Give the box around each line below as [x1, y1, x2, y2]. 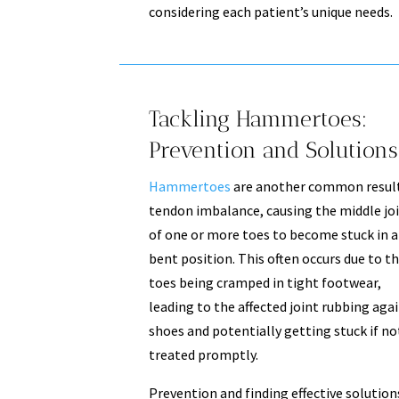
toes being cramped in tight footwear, [148, 273, 381, 291]
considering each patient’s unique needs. [148, 2, 393, 20]
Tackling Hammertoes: [148, 104, 367, 132]
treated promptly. [148, 345, 258, 363]
